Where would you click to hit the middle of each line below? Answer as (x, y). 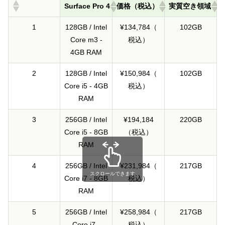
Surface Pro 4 (87, 6)
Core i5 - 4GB (86, 86)
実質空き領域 (190, 6)
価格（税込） (138, 6)
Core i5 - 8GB (86, 132)
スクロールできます (113, 173)
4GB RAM (86, 52)
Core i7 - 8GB (86, 179)
